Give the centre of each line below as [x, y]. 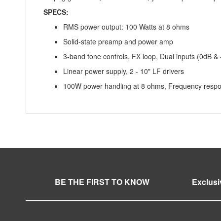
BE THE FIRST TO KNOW [102, 182]
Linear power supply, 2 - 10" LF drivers [124, 71]
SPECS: [56, 12]
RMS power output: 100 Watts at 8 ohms [126, 27]
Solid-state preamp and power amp [118, 41]
